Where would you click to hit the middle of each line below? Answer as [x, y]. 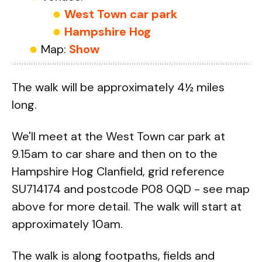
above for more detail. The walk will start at [127, 206]
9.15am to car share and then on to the [115, 154]
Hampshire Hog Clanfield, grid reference [118, 171]
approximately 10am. [67, 224]
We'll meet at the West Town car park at [118, 136]
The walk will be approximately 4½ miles [118, 87]
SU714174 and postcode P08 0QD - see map [131, 189]
